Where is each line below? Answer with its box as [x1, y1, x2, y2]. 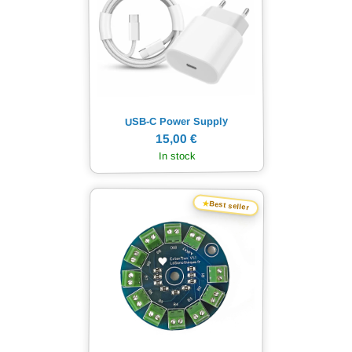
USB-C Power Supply [125, 115, 229, 128]
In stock [158, 149, 196, 163]
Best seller [209, 199, 251, 212]
